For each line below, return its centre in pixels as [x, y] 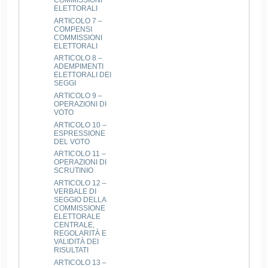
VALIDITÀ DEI [77, 242]
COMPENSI [73, 29]
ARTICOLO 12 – [80, 183]
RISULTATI [71, 250]
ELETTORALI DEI [83, 75]
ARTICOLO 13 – [80, 262]
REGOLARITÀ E [80, 234]
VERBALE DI [75, 192]
